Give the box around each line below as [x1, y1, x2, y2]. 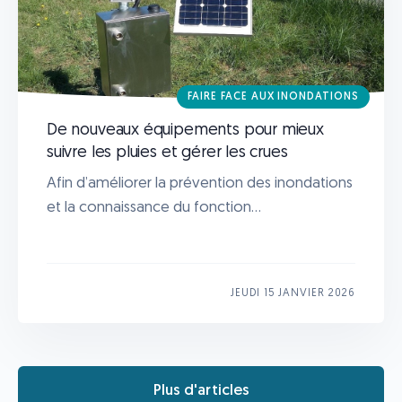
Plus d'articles [153, 382, 249, 398]
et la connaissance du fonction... [47, 199, 261, 215]
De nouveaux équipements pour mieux [47, 121, 324, 139]
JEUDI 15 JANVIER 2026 [230, 287, 355, 299]
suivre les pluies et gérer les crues [47, 144, 288, 162]
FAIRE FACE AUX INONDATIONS [188, 91, 359, 102]
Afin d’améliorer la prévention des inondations [47, 175, 353, 191]
